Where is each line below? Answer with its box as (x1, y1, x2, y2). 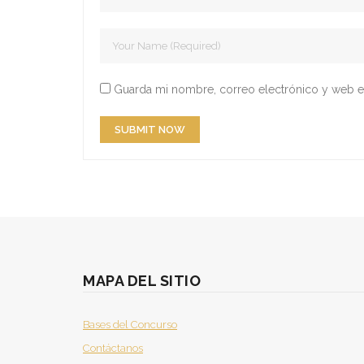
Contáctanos (83, 342, 143, 355)
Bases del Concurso (83, 318, 177, 331)
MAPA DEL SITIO (83, 272, 201, 290)
